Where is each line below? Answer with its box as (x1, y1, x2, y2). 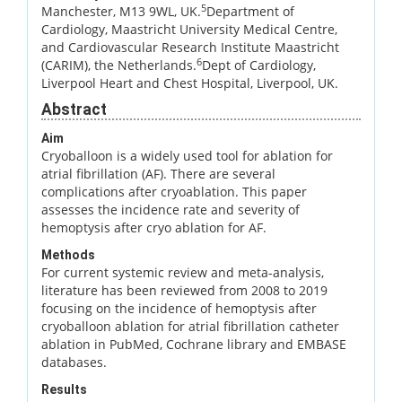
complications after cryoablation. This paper (41, 182, 307, 200)
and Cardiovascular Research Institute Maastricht (41, 38, 339, 56)
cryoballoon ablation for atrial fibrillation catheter (41, 317, 339, 335)
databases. (41, 353, 107, 371)
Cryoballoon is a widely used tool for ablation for (41, 146, 333, 164)
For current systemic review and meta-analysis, (41, 263, 324, 281)
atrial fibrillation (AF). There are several (41, 164, 275, 182)
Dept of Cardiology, (202, 56, 316, 74)
